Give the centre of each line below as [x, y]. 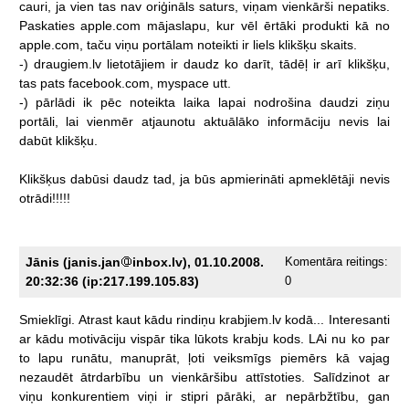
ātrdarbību [110, 377]
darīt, [258, 63]
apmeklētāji [321, 178]
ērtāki [279, 25]
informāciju [299, 121]
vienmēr [110, 121]
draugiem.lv [67, 63]
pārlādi [55, 102]
